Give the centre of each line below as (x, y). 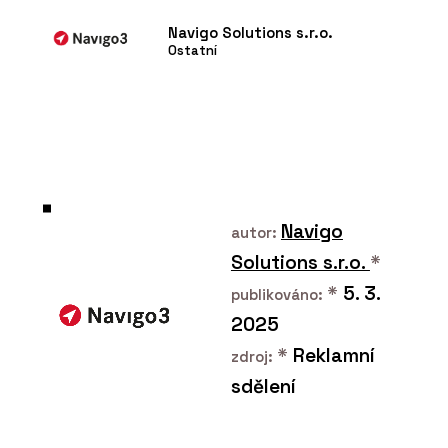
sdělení (263, 387)
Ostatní (193, 51)
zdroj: (253, 357)
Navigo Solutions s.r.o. (251, 33)
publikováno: (278, 295)
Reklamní (331, 356)
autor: (255, 233)
